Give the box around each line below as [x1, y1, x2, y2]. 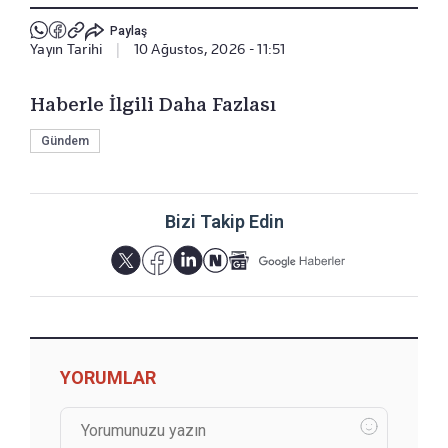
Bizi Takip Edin [164, 210, 284, 232]
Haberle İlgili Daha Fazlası [30, 93, 276, 115]
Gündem [41, 133, 89, 148]
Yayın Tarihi [30, 40, 103, 57]
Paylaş [109, 24, 147, 39]
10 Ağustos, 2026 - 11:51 [133, 40, 286, 57]
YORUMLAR [60, 366, 156, 388]
